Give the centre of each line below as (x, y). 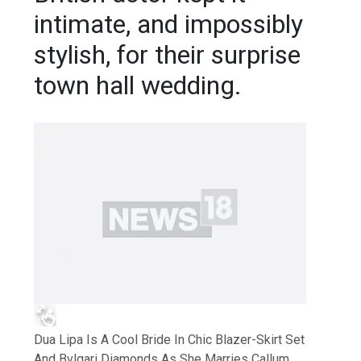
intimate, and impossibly (169, 25)
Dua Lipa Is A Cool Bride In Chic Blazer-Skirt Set (170, 339)
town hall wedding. (138, 86)
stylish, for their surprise (168, 55)
